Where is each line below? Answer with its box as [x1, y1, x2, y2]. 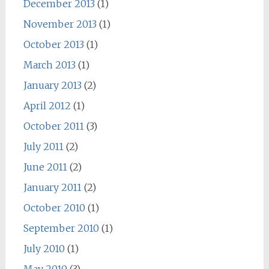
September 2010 [23, 222, 99, 234]
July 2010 [23, 242, 65, 255]
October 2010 [23, 201, 85, 214]
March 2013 [23, 58, 76, 71]
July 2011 [23, 140, 64, 153]
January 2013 [23, 79, 82, 91]
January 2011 [23, 181, 82, 193]
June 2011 [23, 160, 67, 173]
